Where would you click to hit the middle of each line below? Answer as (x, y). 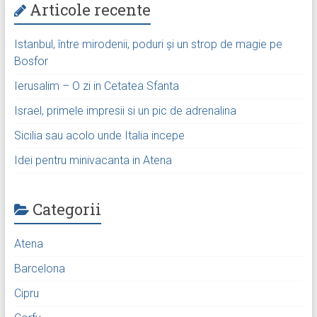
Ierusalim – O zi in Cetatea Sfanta (96, 86)
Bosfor (31, 62)
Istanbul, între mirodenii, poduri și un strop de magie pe (148, 45)
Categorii (67, 209)
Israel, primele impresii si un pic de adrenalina (125, 111)
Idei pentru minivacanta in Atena (93, 161)
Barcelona (39, 269)
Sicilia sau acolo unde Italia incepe (99, 136)
